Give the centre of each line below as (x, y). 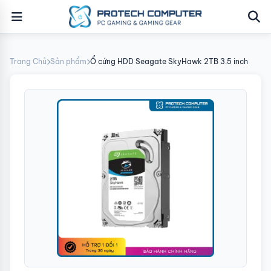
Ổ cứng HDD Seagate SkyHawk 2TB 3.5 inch (169, 61)
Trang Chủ (28, 61)
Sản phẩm (68, 61)
